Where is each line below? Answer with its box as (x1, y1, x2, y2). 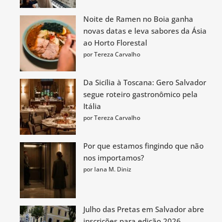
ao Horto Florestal (83, 38, 147, 48)
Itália (83, 101, 101, 111)
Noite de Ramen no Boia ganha (83, 14, 193, 24)
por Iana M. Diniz (83, 165, 131, 173)
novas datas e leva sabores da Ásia (83, 26, 207, 36)
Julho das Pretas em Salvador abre (83, 204, 204, 214)
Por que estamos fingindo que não (83, 141, 204, 151)
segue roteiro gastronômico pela (83, 89, 198, 99)
